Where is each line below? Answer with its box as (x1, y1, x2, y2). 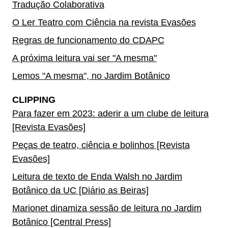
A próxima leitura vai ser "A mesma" (12, 53, 157, 64)
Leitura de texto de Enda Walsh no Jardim (12, 172, 182, 182)
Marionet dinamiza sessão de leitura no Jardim (12, 203, 202, 214)
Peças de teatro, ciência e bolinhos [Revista (12, 140, 190, 151)
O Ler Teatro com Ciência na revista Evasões (12, 17, 196, 28)
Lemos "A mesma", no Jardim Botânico (12, 71, 170, 81)
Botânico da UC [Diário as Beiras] (12, 185, 149, 196)
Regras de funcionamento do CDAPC (12, 35, 164, 46)
